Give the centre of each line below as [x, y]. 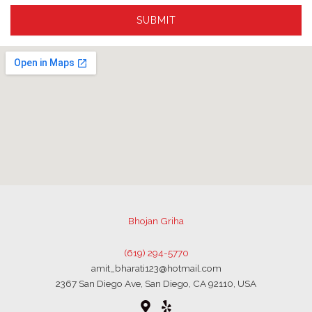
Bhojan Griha [156, 221]
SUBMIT [156, 20]
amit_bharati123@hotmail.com [156, 268]
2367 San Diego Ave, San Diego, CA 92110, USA [156, 283]
